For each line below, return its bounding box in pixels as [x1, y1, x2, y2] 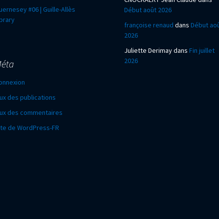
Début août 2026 [124, 5, 172, 14]
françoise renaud [124, 20, 174, 29]
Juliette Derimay [124, 45, 172, 55]
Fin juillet [189, 45, 215, 55]
